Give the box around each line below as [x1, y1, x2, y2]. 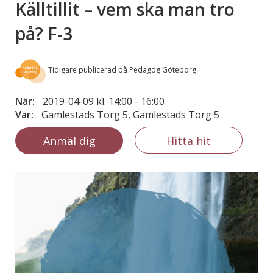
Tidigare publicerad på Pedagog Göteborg [48, 64, 196, 75]
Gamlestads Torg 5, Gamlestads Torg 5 [41, 107, 219, 121]
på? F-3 [15, 21, 73, 45]
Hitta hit [166, 133, 211, 148]
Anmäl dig [43, 133, 96, 148]
